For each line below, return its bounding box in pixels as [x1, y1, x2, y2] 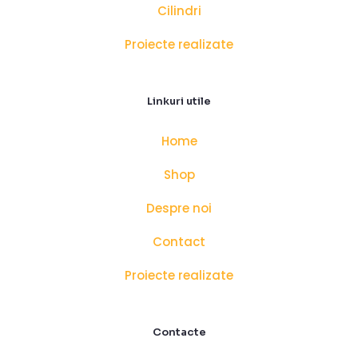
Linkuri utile [147, 94, 211, 109]
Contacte [152, 325, 206, 340]
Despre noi [146, 200, 212, 217]
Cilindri [157, 2, 201, 20]
